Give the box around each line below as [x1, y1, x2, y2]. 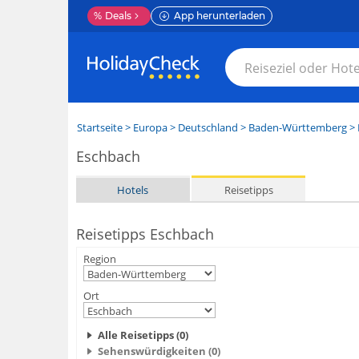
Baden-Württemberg [248, 120, 347, 135]
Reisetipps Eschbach [75, 224, 214, 244]
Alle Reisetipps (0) [97, 328, 188, 342]
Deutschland [177, 120, 238, 135]
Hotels [117, 182, 149, 197]
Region [83, 252, 116, 266]
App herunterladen [173, 10, 265, 22]
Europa [132, 120, 167, 135]
